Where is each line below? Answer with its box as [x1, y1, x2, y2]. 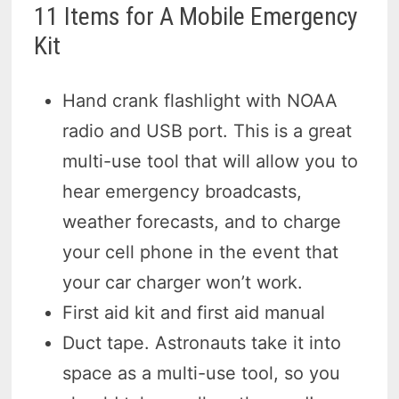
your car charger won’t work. [62, 272, 304, 294]
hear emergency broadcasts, [62, 181, 303, 203]
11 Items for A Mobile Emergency [34, 2, 359, 32]
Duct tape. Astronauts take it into [62, 332, 342, 354]
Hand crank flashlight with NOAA [62, 90, 338, 112]
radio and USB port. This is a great [62, 120, 353, 142]
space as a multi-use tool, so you [62, 362, 341, 385]
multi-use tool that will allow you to [62, 151, 359, 173]
